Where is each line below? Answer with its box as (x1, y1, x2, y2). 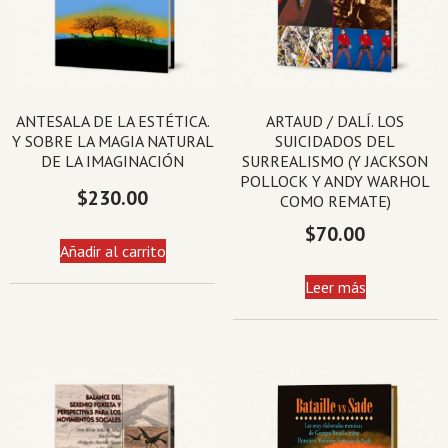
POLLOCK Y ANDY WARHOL (240, 171, 431, 192)
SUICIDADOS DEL (275, 131, 396, 152)
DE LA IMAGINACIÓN (41, 151, 185, 172)
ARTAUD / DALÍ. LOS (266, 111, 405, 132)
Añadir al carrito (59, 241, 166, 262)
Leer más (304, 277, 366, 298)
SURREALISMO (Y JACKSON (242, 151, 429, 172)
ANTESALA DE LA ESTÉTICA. (15, 111, 210, 132)
